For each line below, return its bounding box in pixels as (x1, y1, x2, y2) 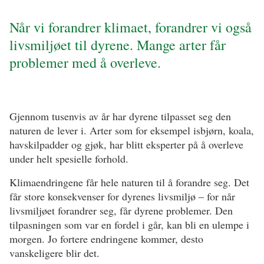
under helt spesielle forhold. (9, 151, 128, 166)
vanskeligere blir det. (9, 246, 100, 260)
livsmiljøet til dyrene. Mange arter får (9, 35, 226, 54)
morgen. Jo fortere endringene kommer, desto (9, 232, 203, 246)
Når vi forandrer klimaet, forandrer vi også (9, 18, 252, 37)
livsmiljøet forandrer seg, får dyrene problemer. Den (9, 203, 233, 217)
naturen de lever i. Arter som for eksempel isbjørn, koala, (9, 123, 254, 137)
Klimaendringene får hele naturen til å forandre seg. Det (9, 175, 249, 189)
